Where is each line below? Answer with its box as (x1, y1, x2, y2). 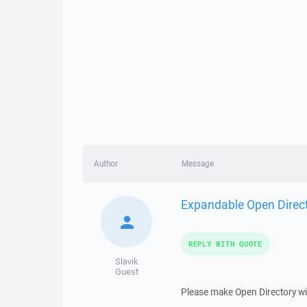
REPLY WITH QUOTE (188, 238, 262, 249)
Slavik (115, 256, 138, 267)
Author (94, 158, 118, 169)
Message (181, 158, 214, 169)
